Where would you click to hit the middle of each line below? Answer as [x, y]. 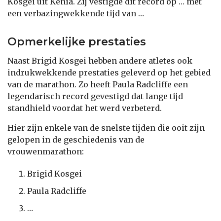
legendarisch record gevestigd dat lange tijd [95, 96]
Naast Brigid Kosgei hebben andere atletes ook [100, 60]
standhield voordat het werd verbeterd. [85, 108]
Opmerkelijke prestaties [77, 41]
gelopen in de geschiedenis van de [76, 139]
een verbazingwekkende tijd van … [76, 13]
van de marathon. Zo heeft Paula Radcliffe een [98, 84]
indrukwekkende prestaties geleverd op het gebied [109, 72]
